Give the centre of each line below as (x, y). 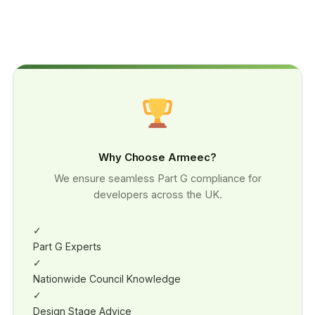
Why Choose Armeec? (157, 157)
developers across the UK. (157, 195)
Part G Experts (67, 247)
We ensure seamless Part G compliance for (157, 179)
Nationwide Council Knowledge (107, 279)
